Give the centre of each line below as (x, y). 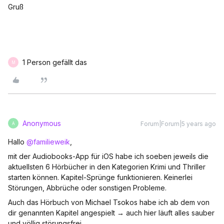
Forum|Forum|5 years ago (178, 124)
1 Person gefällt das (55, 62)
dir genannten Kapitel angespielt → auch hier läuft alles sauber (111, 213)
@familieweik (48, 142)
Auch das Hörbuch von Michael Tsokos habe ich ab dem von (109, 202)
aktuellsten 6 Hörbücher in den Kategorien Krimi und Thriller (107, 167)
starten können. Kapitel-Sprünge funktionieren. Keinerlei (100, 177)
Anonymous (42, 123)
